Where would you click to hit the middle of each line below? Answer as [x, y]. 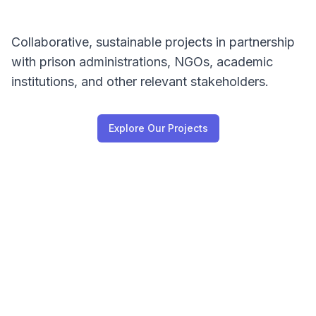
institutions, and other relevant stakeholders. [140, 81]
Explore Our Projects [158, 128]
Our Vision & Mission [158, 281]
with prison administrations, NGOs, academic [142, 62]
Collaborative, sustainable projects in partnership [153, 42]
